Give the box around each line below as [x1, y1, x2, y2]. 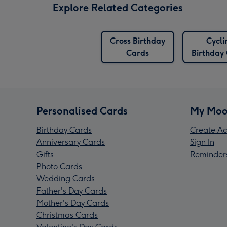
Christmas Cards [36, 210, 98, 220]
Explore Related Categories [53, 2, 183, 14]
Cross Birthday [110, 36, 165, 46]
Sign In [190, 137, 214, 147]
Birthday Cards [36, 125, 92, 135]
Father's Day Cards [36, 186, 107, 196]
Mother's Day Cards [36, 198, 109, 208]
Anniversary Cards [36, 137, 105, 147]
